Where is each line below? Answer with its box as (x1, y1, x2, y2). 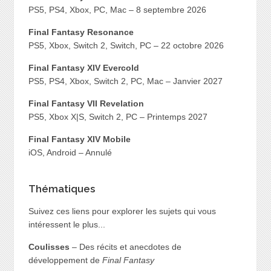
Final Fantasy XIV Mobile (28, 134, 131, 145)
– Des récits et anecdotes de (69, 241, 181, 252)
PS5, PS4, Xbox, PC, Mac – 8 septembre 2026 (28, 5, 206, 15)
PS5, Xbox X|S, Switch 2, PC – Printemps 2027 (28, 112, 207, 122)
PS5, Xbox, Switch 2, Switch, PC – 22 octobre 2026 (28, 41, 224, 51)
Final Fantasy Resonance (28, 27, 134, 38)
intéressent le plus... (28, 219, 105, 229)
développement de (28, 255, 102, 265)
